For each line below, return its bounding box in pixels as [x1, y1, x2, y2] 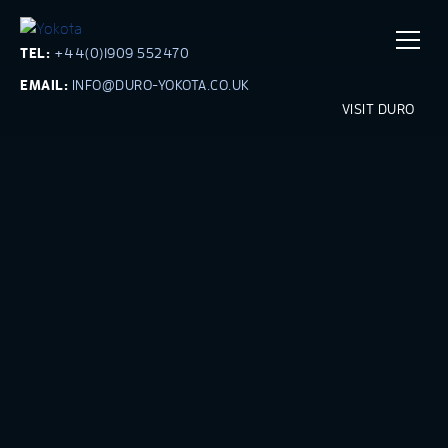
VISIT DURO [341, 101, 419, 116]
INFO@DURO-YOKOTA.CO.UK [71, 77, 250, 92]
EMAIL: [20, 77, 72, 92]
